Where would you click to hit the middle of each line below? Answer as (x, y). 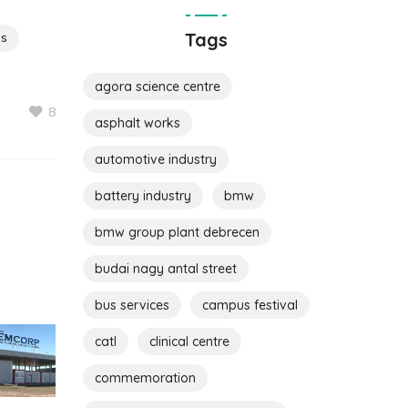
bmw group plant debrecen (177, 232)
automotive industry (156, 159)
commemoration (145, 377)
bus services (132, 305)
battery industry (143, 195)
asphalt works (138, 122)
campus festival (250, 305)
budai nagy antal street (166, 268)
